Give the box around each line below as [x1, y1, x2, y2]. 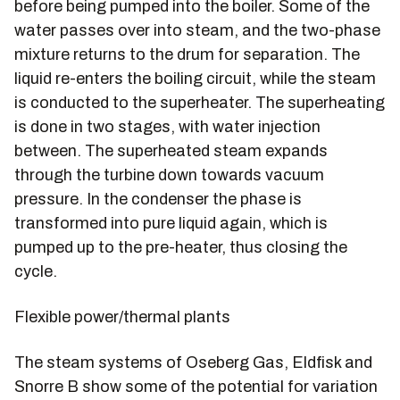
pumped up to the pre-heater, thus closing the [14, 238, 347, 256]
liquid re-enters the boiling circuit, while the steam [14, 70, 376, 87]
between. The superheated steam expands [14, 142, 328, 160]
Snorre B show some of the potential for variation [14, 378, 378, 396]
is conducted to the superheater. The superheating [14, 94, 385, 112]
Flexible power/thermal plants [14, 308, 230, 326]
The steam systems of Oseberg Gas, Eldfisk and [14, 354, 372, 371]
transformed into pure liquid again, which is [14, 214, 328, 232]
